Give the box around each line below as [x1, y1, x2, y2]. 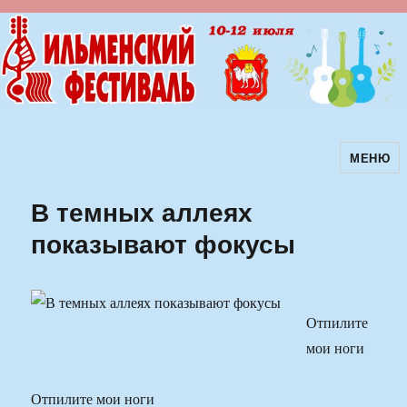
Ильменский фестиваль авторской [6, 154, 372, 185]
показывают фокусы [31, 224, 296, 263]
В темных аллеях [31, 193, 253, 231]
